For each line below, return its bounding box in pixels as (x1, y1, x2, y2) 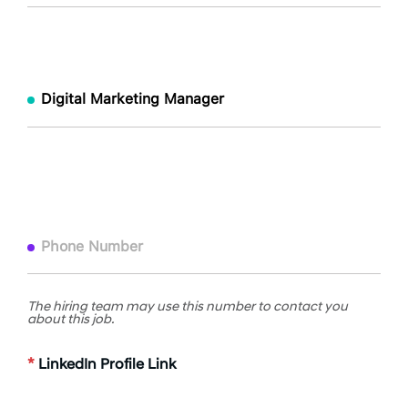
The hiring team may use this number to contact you (27, 301, 348, 315)
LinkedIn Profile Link (35, 357, 176, 372)
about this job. (27, 313, 115, 328)
